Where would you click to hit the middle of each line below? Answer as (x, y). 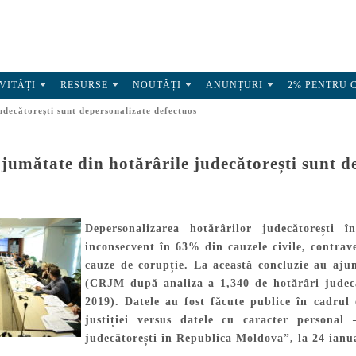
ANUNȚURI (234, 85)
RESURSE (84, 85)
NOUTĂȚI (157, 85)
